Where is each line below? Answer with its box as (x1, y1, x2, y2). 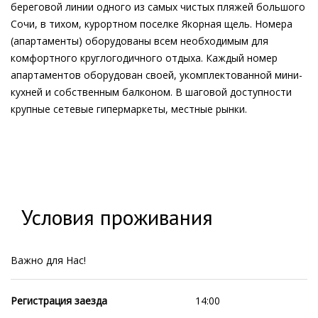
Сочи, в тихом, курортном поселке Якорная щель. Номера (11, 17, 292, 31)
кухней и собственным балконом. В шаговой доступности (11, 85, 292, 99)
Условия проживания (21, 203, 213, 231)
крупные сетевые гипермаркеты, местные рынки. (11, 102, 247, 116)
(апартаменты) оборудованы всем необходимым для (11, 34, 268, 48)
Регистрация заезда (11, 294, 107, 307)
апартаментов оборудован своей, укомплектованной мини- (11, 68, 302, 82)
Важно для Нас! (11, 253, 86, 267)
